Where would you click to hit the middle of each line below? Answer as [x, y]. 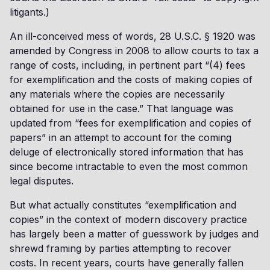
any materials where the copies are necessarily [117, 94]
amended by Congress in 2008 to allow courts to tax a [134, 51]
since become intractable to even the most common [129, 166]
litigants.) [30, 12]
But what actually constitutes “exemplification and [123, 205]
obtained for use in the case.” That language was [121, 108]
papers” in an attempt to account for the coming [121, 137]
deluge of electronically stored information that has [127, 152]
